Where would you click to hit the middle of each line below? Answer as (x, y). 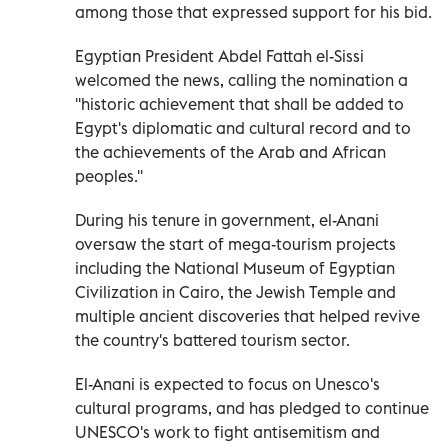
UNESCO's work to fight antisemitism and (227, 431)
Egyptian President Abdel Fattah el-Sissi (219, 55)
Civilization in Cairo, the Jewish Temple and (235, 291)
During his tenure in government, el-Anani (227, 219)
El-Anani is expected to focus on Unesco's (227, 383)
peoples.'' (109, 175)
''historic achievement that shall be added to (239, 103)
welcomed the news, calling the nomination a (241, 79)
